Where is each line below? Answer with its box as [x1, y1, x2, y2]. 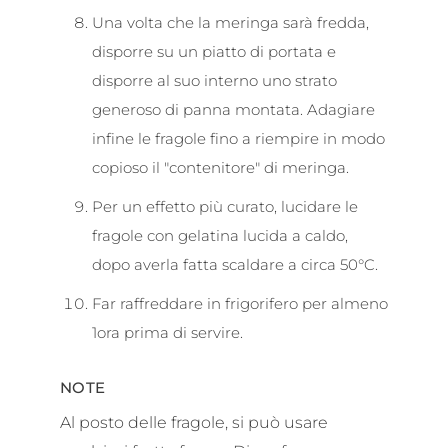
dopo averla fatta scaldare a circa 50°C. [92, 254, 378, 274]
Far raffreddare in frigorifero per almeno [92, 293, 388, 313]
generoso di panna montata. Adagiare [92, 99, 375, 119]
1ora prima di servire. [92, 322, 243, 342]
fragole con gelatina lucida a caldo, [92, 225, 348, 245]
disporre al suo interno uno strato [92, 70, 337, 90]
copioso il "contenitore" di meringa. [92, 157, 349, 177]
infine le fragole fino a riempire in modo [92, 128, 385, 148]
